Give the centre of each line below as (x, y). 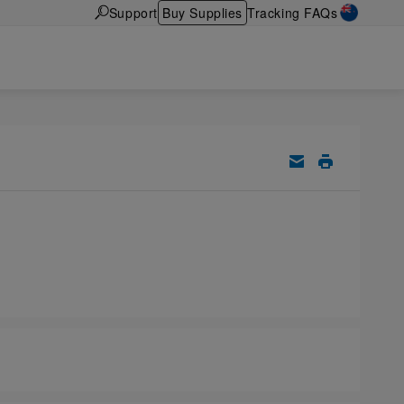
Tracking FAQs (293, 12)
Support (133, 12)
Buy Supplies (202, 12)
